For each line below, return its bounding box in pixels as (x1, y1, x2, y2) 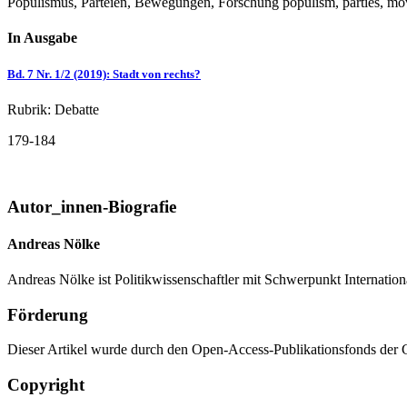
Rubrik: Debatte (7, 101, 99, 117)
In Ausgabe (7, 30, 77, 46)
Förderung (7, 304, 88, 324)
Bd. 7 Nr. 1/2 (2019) (7, 66, 106, 81)
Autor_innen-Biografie (7, 196, 176, 216)
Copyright (7, 375, 84, 395)
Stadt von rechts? (113, 66, 201, 81)
